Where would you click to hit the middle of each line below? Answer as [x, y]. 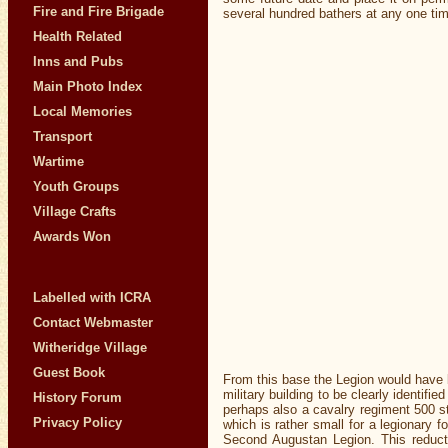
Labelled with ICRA [92, 297]
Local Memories [82, 111]
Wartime [58, 161]
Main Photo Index [87, 86]
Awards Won [72, 236]
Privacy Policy [77, 422]
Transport [62, 136]
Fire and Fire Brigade [98, 11]
